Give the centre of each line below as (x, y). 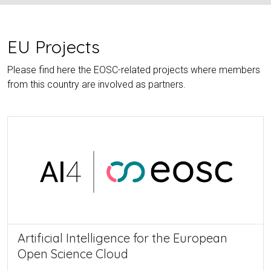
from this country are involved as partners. (96, 85)
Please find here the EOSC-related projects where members (134, 70)
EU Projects (54, 47)
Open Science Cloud (73, 253)
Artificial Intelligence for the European (122, 238)
